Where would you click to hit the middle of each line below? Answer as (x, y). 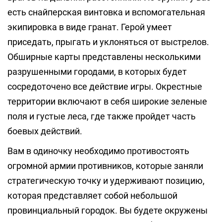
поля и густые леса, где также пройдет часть (102, 116)
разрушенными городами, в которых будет (97, 72)
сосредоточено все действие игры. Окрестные (105, 86)
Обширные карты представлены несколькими (104, 57)
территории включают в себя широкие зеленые (107, 101)
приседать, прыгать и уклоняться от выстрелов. (108, 42)
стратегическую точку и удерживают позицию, (106, 181)
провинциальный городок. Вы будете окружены (108, 210)
